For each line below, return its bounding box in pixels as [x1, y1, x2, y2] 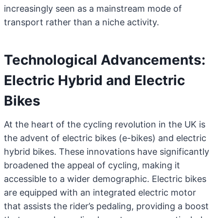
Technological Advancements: [4, 52, 205, 68]
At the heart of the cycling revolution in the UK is [4, 119, 205, 129]
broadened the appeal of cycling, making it [4, 160, 180, 170]
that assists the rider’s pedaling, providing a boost [4, 201, 209, 211]
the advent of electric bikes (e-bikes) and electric [4, 133, 206, 143]
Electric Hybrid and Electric [4, 72, 185, 89]
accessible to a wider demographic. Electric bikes [4, 174, 206, 184]
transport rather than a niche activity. [4, 17, 159, 27]
